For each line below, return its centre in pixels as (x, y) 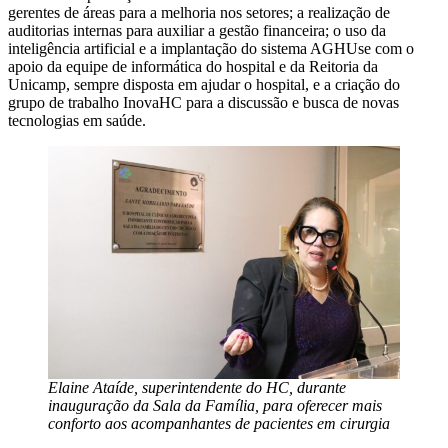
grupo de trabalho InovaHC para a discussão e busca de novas (203, 102)
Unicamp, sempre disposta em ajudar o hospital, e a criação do (204, 84)
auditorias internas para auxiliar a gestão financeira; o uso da (197, 30)
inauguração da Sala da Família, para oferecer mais (215, 405)
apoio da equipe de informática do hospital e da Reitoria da (193, 66)
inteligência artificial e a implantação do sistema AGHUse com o (211, 48)
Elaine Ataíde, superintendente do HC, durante (197, 387)
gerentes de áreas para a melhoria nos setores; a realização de (199, 12)
